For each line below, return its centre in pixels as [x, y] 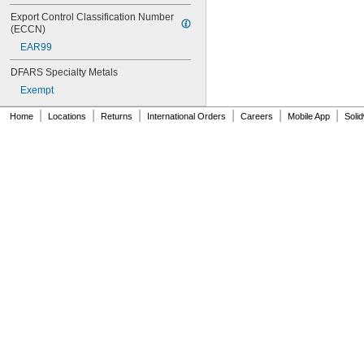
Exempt [37, 90]
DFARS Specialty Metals [64, 72]
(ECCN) [28, 29]
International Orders [186, 116]
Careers [257, 116]
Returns [117, 116]
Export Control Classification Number [92, 17]
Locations [67, 116]
